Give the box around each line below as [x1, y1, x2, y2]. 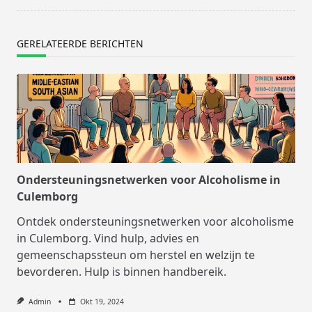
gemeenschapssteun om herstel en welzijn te [17, 247, 255, 263]
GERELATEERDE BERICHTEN [17, 36, 143, 50]
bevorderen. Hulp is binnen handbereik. [17, 263, 226, 279]
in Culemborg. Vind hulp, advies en [17, 230, 199, 246]
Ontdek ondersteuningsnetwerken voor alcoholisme [17, 213, 294, 229]
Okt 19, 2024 [79, 296, 124, 306]
